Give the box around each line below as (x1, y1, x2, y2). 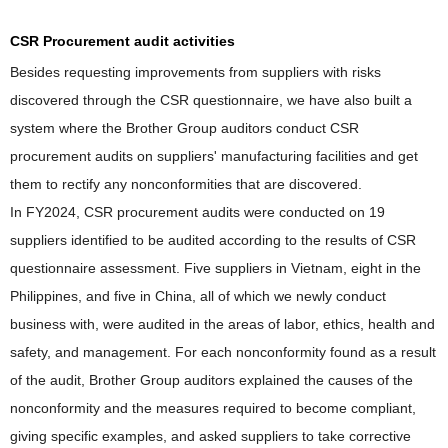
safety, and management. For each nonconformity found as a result (10, 343, 436, 360)
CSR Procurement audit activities (10, 32, 235, 49)
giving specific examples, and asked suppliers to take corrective (10, 427, 411, 444)
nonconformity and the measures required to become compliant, (10, 399, 416, 416)
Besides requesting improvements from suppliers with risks (10, 63, 381, 80)
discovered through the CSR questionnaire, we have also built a (10, 91, 412, 108)
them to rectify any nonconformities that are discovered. (10, 175, 362, 192)
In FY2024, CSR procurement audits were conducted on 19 (10, 203, 385, 220)
